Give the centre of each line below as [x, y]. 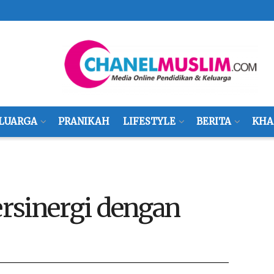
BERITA [213, 121]
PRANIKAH [83, 121]
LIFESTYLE [149, 121]
